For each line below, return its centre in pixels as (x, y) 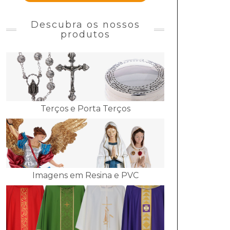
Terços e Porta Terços (85, 109)
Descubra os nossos (85, 25)
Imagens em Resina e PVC (85, 175)
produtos (85, 34)
